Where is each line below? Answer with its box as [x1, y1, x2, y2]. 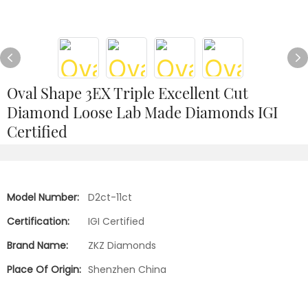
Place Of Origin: [7, 263, 81, 276]
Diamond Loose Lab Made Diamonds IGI [7, 102, 278, 122]
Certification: [7, 214, 69, 228]
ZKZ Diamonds [88, 239, 156, 252]
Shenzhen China [88, 263, 166, 276]
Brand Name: [7, 239, 68, 252]
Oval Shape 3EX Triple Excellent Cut [7, 82, 248, 103]
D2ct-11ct [88, 190, 132, 204]
